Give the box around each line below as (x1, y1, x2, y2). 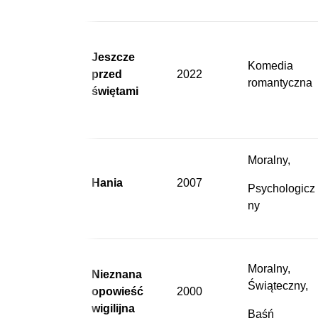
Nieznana (92, 268, 142, 280)
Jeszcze (92, 50, 135, 63)
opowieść (92, 285, 143, 297)
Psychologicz (248, 182, 315, 194)
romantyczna (248, 76, 312, 89)
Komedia (248, 59, 293, 72)
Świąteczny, (248, 279, 308, 292)
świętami (92, 84, 138, 97)
